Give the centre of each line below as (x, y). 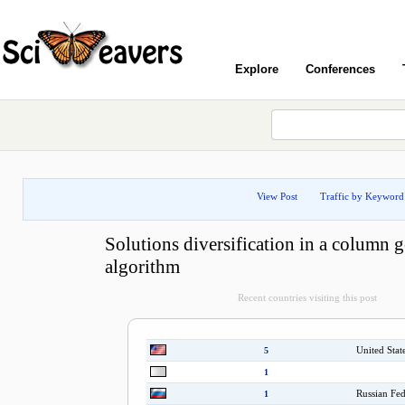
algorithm (142, 267)
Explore (257, 69)
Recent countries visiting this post (307, 297)
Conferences (340, 69)
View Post (277, 196)
